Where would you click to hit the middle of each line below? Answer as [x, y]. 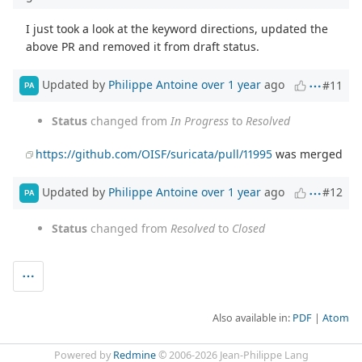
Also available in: [253, 318]
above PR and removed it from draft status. [143, 46]
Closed [248, 228]
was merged [308, 154]
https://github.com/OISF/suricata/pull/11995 [154, 154]
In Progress [200, 120]
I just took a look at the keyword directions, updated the [177, 29]
